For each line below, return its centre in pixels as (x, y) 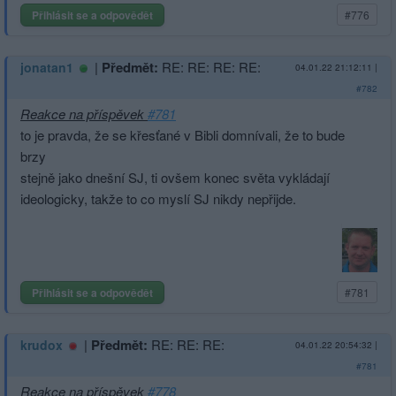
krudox (42, 344)
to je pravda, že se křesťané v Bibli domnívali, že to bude (183, 134)
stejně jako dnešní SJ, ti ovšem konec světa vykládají (175, 177)
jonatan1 (47, 67)
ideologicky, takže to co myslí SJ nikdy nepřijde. (158, 198)
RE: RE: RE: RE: (211, 66)
